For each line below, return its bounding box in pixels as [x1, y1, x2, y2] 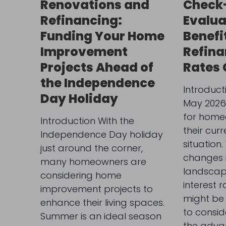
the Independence [40, 74, 155, 91]
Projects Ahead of [40, 59, 153, 76]
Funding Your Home [40, 27, 164, 44]
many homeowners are [40, 155, 146, 168]
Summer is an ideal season [40, 209, 161, 222]
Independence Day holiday [40, 128, 163, 141]
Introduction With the [40, 114, 134, 127]
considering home [40, 168, 122, 182]
